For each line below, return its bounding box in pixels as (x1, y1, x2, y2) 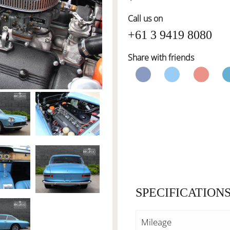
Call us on (128, 13, 163, 24)
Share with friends (128, 52, 194, 63)
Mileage (141, 216, 171, 228)
